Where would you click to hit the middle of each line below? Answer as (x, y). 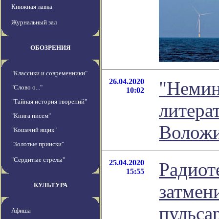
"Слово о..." (27, 88)
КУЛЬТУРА (50, 185)
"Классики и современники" (49, 73)
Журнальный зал (34, 22)
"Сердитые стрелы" (38, 160)
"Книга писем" (31, 116)
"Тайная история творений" (49, 102)
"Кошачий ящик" (34, 130)
